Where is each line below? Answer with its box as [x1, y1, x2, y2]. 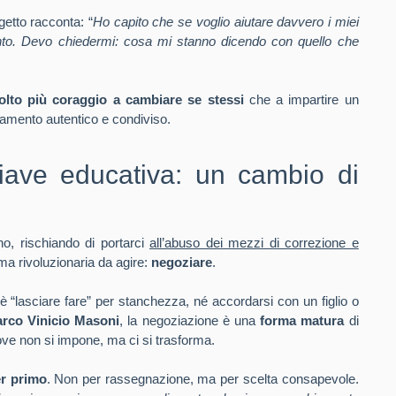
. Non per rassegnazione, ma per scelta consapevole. [46, 371, 359, 386]
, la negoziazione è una [119, 313, 261, 328]
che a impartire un [243, 92, 359, 107]
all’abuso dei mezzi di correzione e [149, 235, 359, 250]
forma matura [260, 313, 345, 328]
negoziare [151, 255, 213, 270]
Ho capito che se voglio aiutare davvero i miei [93, 14, 359, 29]
